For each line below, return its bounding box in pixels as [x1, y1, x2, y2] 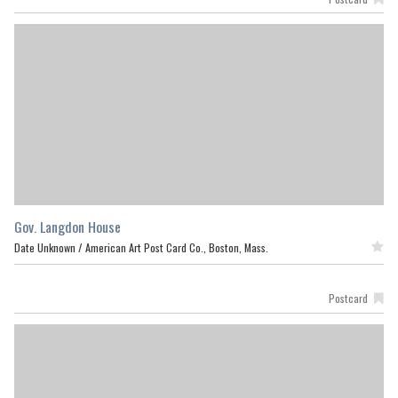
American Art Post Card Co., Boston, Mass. [85, 239, 268, 257]
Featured [330, 239, 367, 255]
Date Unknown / [14, 239, 85, 257]
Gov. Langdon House [14, 216, 121, 238]
